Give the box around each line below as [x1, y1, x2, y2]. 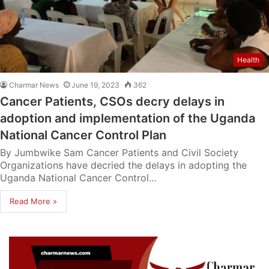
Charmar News [9, 80, 59, 90]
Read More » [10, 196, 57, 207]
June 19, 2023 [71, 80, 119, 90]
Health [237, 55, 259, 65]
